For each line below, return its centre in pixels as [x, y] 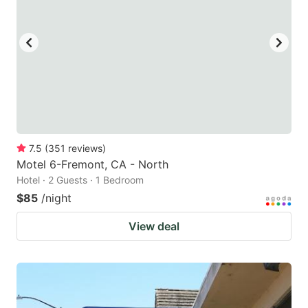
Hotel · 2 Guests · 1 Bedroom [80, 180]
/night [56, 198]
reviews [85, 148]
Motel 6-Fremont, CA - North [92, 165]
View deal [154, 227]
